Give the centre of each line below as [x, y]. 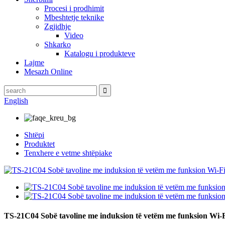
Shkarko [58, 44]
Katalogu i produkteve [100, 53]
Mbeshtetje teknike [74, 17]
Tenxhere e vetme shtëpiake [68, 153]
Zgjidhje [58, 26]
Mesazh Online [48, 72]
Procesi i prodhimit [74, 8]
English [16, 101]
